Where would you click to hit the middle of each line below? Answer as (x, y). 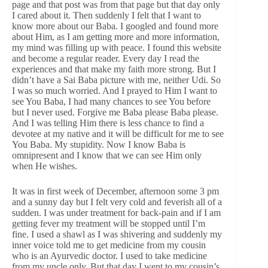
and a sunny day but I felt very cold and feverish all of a (117, 202)
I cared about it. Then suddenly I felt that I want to (106, 15)
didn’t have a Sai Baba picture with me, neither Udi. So (116, 80)
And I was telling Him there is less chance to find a (108, 123)
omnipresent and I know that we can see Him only (107, 155)
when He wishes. (45, 166)
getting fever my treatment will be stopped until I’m (109, 223)
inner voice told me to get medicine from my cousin (109, 245)
